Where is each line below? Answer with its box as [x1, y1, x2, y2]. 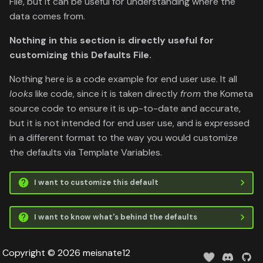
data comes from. [9, 9, 85, 22]
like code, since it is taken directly [33, 87, 180, 100]
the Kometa [201, 87, 253, 100]
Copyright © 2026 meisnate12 [2, 247, 130, 259]
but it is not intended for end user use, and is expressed [9, 116, 249, 129]
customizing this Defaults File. [9, 48, 151, 61]
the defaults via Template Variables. [9, 146, 162, 159]
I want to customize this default [33, 177, 159, 188]
